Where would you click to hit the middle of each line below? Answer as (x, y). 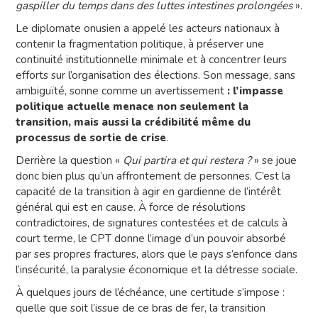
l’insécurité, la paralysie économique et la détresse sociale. (157, 270)
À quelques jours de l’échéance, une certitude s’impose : (150, 292)
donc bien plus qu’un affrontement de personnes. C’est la (153, 176)
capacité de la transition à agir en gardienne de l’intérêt (148, 192)
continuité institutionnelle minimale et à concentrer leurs (151, 60)
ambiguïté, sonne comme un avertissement (121, 91)
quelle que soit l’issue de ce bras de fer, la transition (141, 308)
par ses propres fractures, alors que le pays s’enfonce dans (157, 254)
